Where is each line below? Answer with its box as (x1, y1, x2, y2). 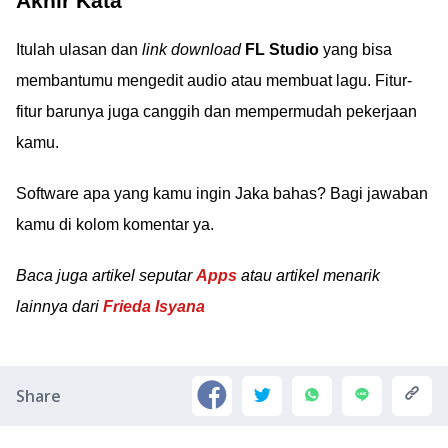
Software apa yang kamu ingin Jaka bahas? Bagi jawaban (16, 185, 428, 202)
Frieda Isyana (103, 298, 205, 315)
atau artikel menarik (237, 267, 380, 284)
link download (142, 41, 241, 58)
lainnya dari (16, 298, 103, 315)
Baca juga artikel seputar (16, 267, 196, 284)
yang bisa (319, 41, 392, 58)
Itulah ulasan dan (16, 41, 142, 58)
